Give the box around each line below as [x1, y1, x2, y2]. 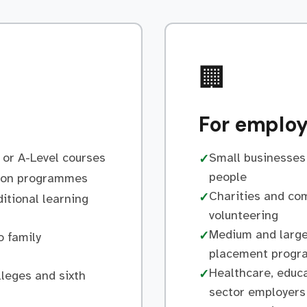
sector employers [209, 284, 306, 299]
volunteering [209, 208, 278, 223]
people [209, 169, 247, 184]
